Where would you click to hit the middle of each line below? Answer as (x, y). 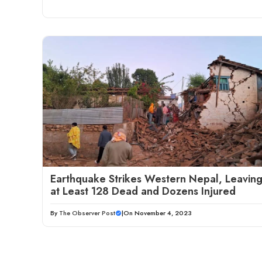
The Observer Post (87, 213)
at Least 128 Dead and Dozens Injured (143, 192)
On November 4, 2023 (158, 213)
